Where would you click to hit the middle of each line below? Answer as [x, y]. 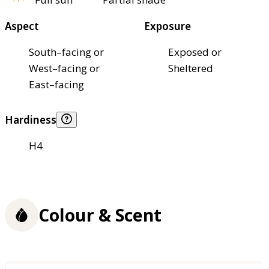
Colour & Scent [100, 215]
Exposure [168, 26]
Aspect [22, 26]
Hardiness [31, 119]
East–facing [56, 84]
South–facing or [66, 52]
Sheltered [191, 68]
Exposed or [195, 52]
